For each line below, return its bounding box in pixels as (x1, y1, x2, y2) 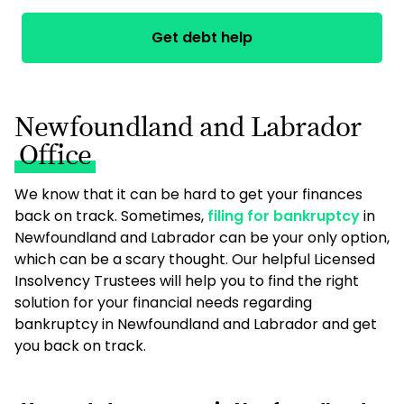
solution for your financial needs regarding (14, 292, 312, 313)
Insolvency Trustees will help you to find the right (14, 271, 359, 291)
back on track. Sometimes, (14, 206, 207, 226)
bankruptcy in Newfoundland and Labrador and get (14, 314, 377, 335)
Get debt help (151, 27, 252, 48)
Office (18, 138, 91, 173)
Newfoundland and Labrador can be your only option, (14, 227, 390, 248)
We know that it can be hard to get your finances (14, 184, 363, 205)
